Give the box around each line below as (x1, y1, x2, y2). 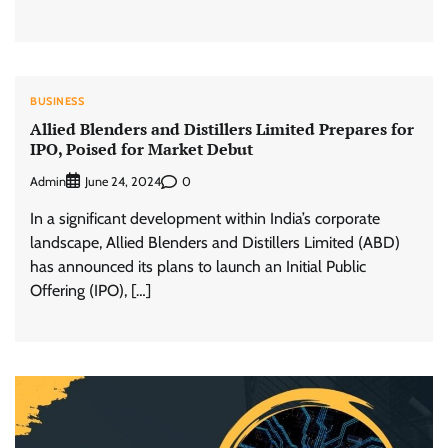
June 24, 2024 (85, 174, 161, 190)
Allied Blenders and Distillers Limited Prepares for (30, 117, 414, 140)
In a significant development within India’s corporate (30, 209, 380, 229)
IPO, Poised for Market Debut (30, 137, 253, 160)
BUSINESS (30, 93, 84, 108)
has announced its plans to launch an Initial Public (30, 257, 366, 277)
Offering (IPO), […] (30, 281, 151, 301)
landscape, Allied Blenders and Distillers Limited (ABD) (30, 233, 400, 253)
